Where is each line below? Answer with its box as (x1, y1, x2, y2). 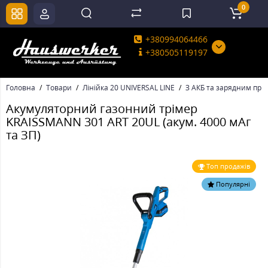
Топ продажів (206, 162, 250, 171)
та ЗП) (6, 127, 41, 144)
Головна (6, 83, 35, 93)
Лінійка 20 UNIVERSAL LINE (83, 83, 175, 93)
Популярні (216, 179, 250, 189)
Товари (46, 83, 72, 93)
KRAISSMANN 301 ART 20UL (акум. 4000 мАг (6, 114, 251, 130)
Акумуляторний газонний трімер (6, 100, 197, 117)
